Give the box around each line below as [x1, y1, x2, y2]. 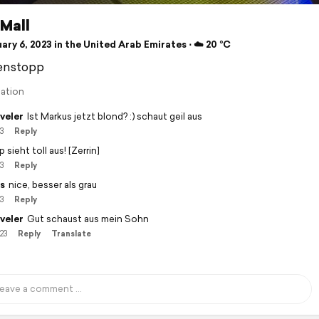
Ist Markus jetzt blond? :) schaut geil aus [26, 110, 202, 124]
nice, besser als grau [8, 178, 97, 192]
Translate [51, 228, 91, 240]
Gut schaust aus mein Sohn [26, 212, 149, 226]
